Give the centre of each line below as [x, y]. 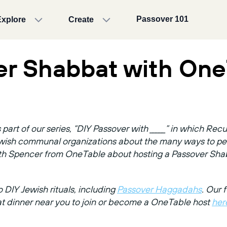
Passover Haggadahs [159, 189]
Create [81, 20]
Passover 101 [162, 19]
